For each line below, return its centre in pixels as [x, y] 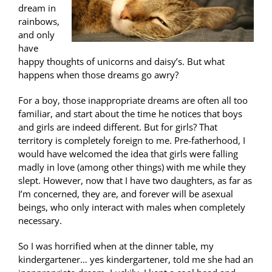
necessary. [40, 221]
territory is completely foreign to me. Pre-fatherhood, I [132, 141]
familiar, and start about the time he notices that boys [130, 114]
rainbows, [39, 22]
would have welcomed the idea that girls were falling [128, 154]
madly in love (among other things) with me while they [132, 167]
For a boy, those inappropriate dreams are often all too [133, 100]
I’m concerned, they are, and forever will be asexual [126, 194]
